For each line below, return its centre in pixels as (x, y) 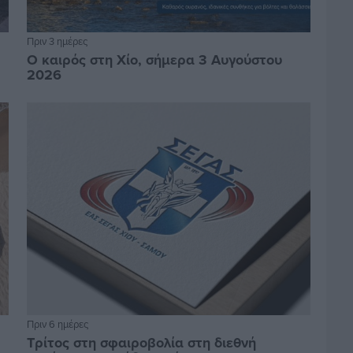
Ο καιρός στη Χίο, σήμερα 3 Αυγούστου (154, 59)
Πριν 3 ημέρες (57, 41)
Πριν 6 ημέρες (57, 323)
